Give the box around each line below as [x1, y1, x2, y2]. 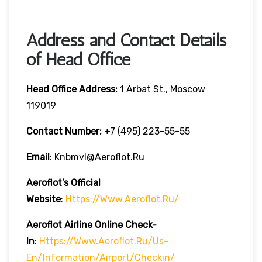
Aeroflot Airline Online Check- [26, 219, 157, 230]
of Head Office [26, 49, 130, 70]
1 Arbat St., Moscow [118, 83, 205, 95]
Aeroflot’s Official [26, 177, 101, 188]
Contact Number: [26, 125, 102, 137]
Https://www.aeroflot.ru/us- [39, 235, 168, 247]
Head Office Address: [26, 83, 118, 95]
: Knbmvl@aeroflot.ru [50, 151, 144, 163]
